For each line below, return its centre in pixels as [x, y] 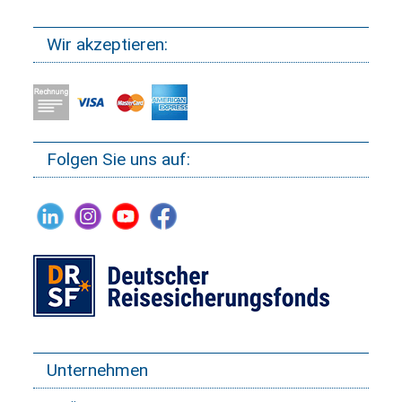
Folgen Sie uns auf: [118, 160]
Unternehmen [97, 371]
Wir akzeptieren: [107, 45]
